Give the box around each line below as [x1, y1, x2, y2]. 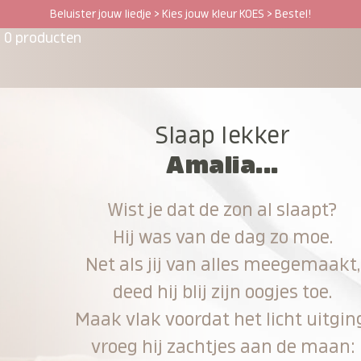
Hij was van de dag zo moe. [112, 227, 333, 247]
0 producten [4, 30, 82, 45]
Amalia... [166, 152, 279, 177]
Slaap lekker [155, 122, 291, 147]
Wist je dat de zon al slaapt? [107, 200, 338, 219]
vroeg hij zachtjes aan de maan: [90, 337, 355, 356]
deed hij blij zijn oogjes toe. [113, 282, 333, 301]
